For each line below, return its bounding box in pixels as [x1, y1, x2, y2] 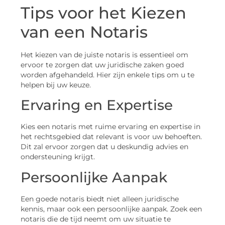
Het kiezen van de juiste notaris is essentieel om [21, 51, 188, 59]
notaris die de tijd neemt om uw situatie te [21, 214, 171, 223]
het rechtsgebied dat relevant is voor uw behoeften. [21, 133, 202, 141]
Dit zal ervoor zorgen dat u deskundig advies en [21, 143, 188, 151]
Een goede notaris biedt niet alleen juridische [21, 194, 179, 203]
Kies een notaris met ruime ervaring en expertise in [21, 123, 200, 131]
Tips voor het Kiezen [21, 3, 186, 23]
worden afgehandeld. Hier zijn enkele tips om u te [21, 71, 194, 79]
